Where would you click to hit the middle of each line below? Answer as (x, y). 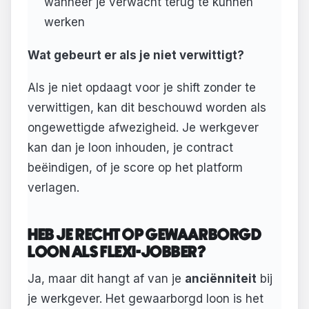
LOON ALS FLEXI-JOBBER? (117, 252)
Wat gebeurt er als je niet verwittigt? (136, 55)
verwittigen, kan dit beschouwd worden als (147, 108)
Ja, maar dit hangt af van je (106, 279)
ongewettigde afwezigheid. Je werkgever (143, 128)
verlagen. (53, 188)
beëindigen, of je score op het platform (135, 168)
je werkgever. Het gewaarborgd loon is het (146, 299)
